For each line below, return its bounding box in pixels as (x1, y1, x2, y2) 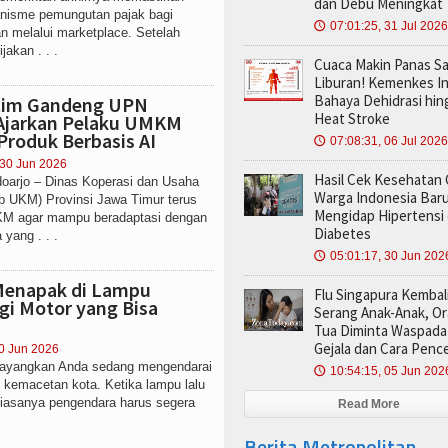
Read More (338, 397, 400, 411)
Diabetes (314, 224, 371, 243)
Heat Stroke (314, 109, 390, 128)
